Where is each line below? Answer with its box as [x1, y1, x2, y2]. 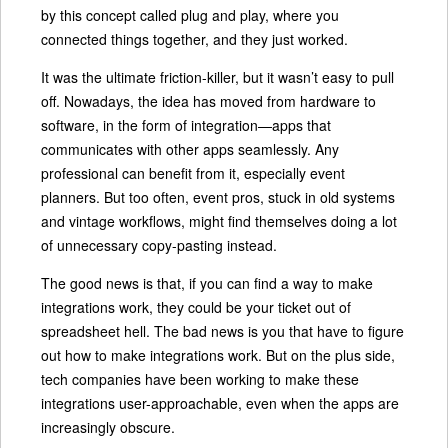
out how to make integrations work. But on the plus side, [41, 345, 395, 365]
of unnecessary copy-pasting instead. [41, 235, 277, 255]
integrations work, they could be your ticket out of [41, 297, 351, 317]
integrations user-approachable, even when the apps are [41, 393, 399, 413]
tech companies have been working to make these [41, 369, 359, 389]
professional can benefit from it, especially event [41, 163, 345, 183]
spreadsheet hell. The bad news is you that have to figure [41, 321, 404, 341]
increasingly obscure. [41, 417, 175, 437]
